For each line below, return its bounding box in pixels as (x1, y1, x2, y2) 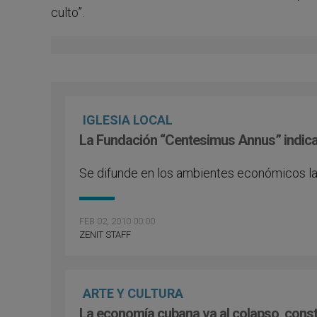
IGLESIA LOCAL (83, 113, 173, 127)
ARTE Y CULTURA (83, 286, 183, 301)
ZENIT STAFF (79, 229, 131, 240)
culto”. (51, 5, 84, 20)
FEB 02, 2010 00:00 (79, 216, 155, 226)
